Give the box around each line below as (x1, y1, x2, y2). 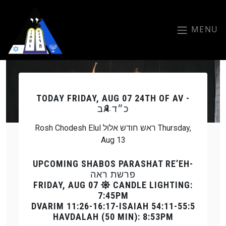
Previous (21, 91, 53, 101)
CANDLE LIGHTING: (113, 179, 193, 190)
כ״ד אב (97, 103, 129, 114)
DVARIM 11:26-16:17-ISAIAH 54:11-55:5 (31, 200, 195, 211)
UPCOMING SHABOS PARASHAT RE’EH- (33, 158, 193, 169)
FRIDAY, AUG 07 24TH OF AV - (65, 92, 190, 103)
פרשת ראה (90, 168, 136, 180)
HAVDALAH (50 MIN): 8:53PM (52, 211, 174, 222)
